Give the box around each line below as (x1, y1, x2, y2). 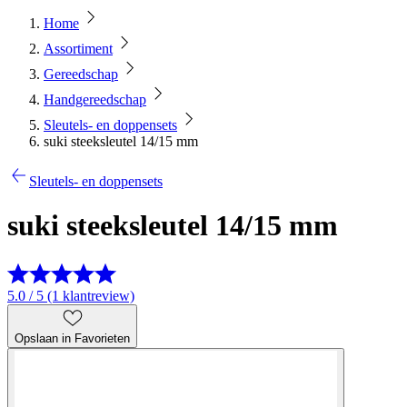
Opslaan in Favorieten (15, 331, 130, 345)
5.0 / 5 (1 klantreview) (7, 287, 134, 303)
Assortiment (44, 41, 113, 56)
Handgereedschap (44, 92, 146, 107)
